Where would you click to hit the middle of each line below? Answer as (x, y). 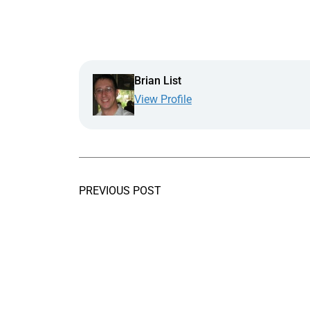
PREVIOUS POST (120, 190)
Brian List (158, 80)
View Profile (163, 99)
